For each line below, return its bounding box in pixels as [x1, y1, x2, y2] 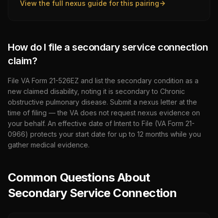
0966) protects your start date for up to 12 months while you [8, 130, 201, 138]
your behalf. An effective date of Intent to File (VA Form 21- [8, 119, 195, 127]
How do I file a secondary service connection [8, 41, 208, 53]
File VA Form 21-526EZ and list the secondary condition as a [8, 76, 199, 85]
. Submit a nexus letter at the [107, 98, 197, 106]
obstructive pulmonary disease [8, 98, 107, 106]
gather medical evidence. [8, 141, 90, 149]
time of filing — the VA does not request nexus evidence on [8, 109, 200, 117]
